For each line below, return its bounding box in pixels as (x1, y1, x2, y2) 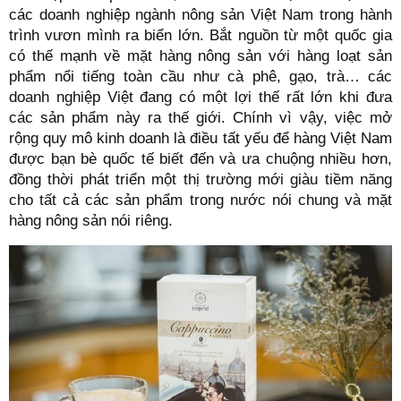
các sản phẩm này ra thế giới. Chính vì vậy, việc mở (9, 109, 392, 127)
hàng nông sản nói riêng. (9, 212, 173, 230)
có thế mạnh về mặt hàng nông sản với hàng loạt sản (9, 47, 392, 65)
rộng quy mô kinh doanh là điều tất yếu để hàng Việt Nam (9, 130, 392, 148)
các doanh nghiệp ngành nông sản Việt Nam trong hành (9, 6, 392, 24)
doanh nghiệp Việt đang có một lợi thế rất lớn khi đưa (9, 89, 392, 107)
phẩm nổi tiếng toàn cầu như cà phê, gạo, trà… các (9, 68, 392, 86)
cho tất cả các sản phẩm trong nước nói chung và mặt (9, 192, 392, 209)
